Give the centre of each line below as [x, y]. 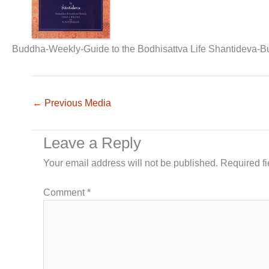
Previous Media [77, 103]
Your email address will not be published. [131, 163]
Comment [65, 193]
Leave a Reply [92, 143]
